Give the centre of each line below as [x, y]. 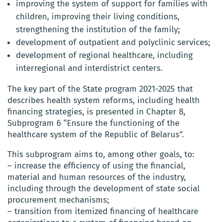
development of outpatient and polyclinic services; [113, 43]
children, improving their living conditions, [98, 17]
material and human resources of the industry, [97, 177]
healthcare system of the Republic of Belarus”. [96, 135]
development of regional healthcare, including [104, 55]
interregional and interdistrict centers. [89, 68]
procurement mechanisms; [58, 200]
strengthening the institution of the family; [98, 30]
